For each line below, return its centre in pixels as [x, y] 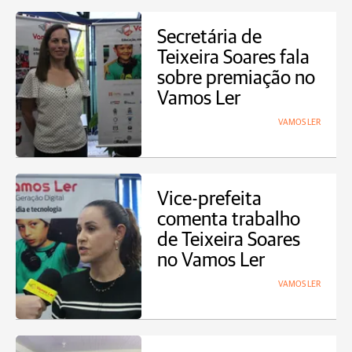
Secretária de [209, 37]
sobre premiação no [236, 78]
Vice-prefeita [209, 199]
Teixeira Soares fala [233, 58]
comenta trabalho [229, 220]
